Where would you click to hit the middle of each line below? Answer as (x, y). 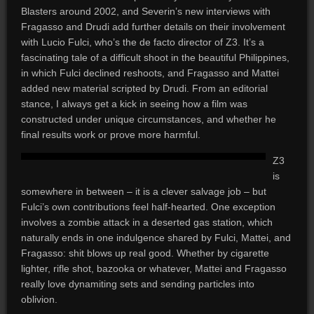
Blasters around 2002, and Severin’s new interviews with (145, 11)
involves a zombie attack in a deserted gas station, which (146, 222)
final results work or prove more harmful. (110, 135)
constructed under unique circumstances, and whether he (148, 119)
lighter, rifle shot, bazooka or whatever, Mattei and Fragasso (153, 268)
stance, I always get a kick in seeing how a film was (134, 104)
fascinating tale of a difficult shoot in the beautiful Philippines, (155, 57)
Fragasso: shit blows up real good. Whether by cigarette (145, 253)
